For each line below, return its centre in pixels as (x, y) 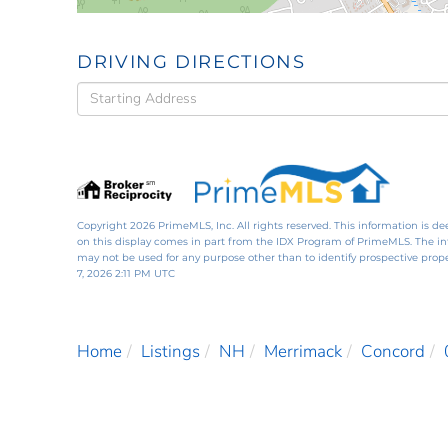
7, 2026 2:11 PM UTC (126, 273)
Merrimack (303, 351)
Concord (393, 351)
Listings (170, 351)
